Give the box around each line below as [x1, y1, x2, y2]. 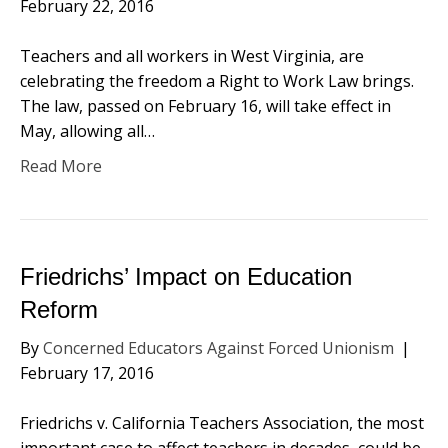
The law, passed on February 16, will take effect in [20, 95, 391, 117]
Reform [20, 296, 98, 323]
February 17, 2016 [20, 362, 154, 384]
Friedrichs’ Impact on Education [20, 263, 352, 290]
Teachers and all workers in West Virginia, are [20, 45, 364, 67]
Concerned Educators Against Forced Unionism [43, 337, 394, 359]
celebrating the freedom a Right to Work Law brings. [20, 70, 418, 92]
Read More [20, 155, 102, 177]
